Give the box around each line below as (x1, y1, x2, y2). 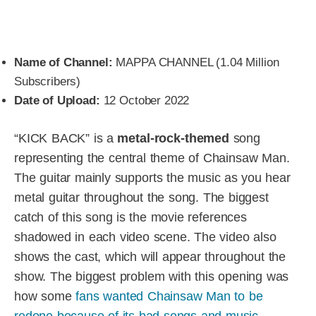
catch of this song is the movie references (14, 209, 247, 224)
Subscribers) (14, 75, 81, 89)
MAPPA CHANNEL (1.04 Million (112, 56, 279, 70)
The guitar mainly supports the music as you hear (14, 170, 291, 185)
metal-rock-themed (117, 130, 229, 145)
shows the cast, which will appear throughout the (14, 249, 286, 264)
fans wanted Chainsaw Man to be (75, 288, 263, 303)
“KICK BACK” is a (14, 130, 118, 145)
